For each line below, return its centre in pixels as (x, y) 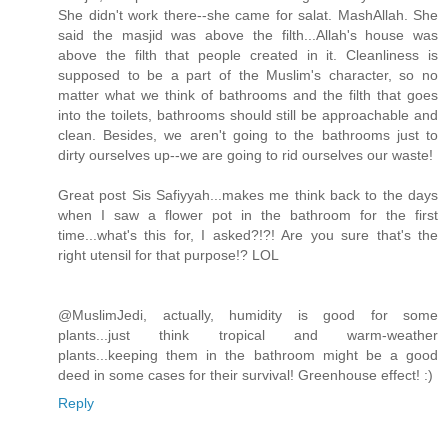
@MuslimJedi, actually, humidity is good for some (248, 315)
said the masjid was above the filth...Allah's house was (248, 35)
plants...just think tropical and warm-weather (248, 335)
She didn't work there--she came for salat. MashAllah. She (248, 15)
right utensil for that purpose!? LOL (168, 255)
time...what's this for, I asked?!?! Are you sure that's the (248, 235)
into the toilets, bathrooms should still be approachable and (248, 115)
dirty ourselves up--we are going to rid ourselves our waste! (245, 155)
